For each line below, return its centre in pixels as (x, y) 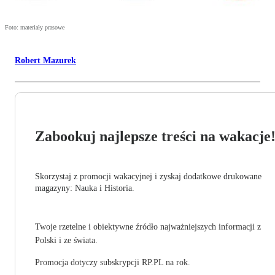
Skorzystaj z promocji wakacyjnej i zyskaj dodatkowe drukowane (148, 177)
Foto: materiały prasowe (35, 28)
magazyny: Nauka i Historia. (85, 188)
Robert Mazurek (45, 61)
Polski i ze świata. (66, 241)
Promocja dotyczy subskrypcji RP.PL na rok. (113, 263)
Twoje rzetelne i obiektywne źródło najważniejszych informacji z (148, 227)
